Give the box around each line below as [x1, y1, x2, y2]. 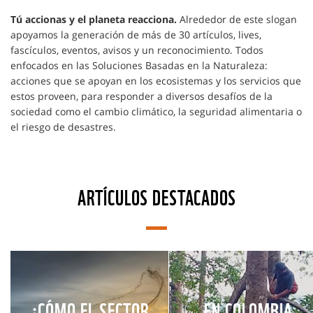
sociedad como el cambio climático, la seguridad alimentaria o [10, 105, 302, 119]
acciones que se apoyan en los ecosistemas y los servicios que [10, 74, 301, 88]
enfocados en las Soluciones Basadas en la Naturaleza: [10, 59, 268, 73]
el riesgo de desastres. [10, 120, 116, 134]
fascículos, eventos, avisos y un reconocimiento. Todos [10, 43, 263, 57]
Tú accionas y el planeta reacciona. [10, 13, 180, 27]
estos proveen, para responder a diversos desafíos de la [10, 89, 272, 103]
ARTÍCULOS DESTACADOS [77, 182, 236, 211]
